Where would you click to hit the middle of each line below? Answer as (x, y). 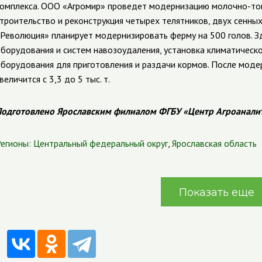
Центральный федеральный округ (100, 143)
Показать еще (216, 192)
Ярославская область (214, 143)
